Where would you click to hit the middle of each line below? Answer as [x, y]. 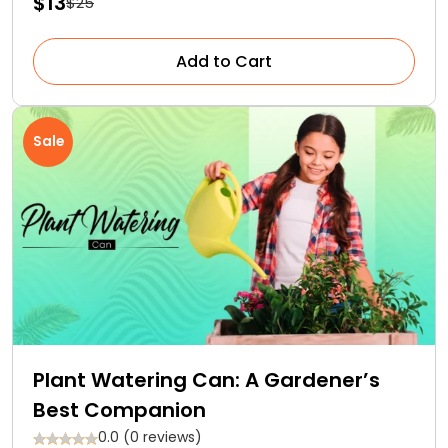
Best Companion [119, 409]
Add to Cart [224, 61]
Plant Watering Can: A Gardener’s [206, 379]
